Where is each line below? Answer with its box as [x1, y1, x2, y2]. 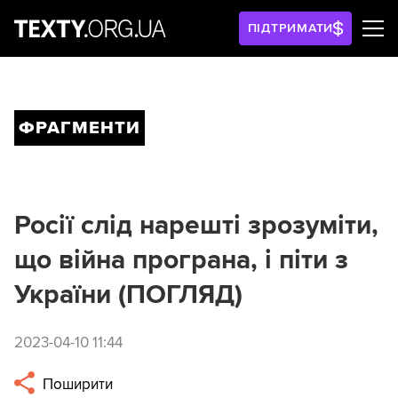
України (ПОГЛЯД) [14, 278, 243, 311]
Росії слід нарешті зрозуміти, [14, 209, 378, 242]
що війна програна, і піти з [14, 243, 348, 276]
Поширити [39, 375, 114, 394]
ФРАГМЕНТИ [19, 117, 140, 139]
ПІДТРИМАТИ [247, 20, 334, 36]
